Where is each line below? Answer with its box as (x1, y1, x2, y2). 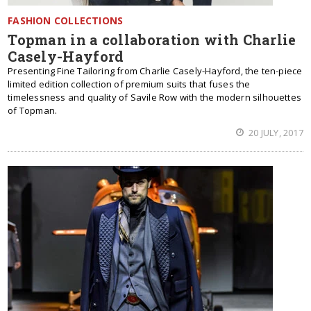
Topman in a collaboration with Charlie (8, 31, 296, 49)
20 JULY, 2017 (246, 126, 303, 139)
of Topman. (8, 104, 58, 117)
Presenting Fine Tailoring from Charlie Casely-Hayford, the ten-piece (8, 65, 303, 77)
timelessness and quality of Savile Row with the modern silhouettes (8, 91, 302, 103)
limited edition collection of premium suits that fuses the (8, 78, 251, 90)
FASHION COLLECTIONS (8, 14, 124, 27)
